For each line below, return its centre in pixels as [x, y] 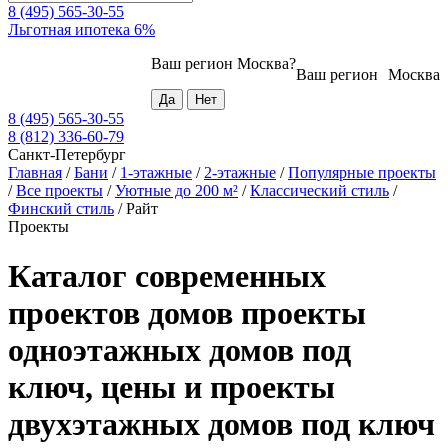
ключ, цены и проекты [171, 386]
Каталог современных [167, 275]
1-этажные [156, 173]
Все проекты [59, 191]
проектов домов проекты [187, 312]
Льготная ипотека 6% [81, 30]
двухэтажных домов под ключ [221, 423]
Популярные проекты [362, 173]
